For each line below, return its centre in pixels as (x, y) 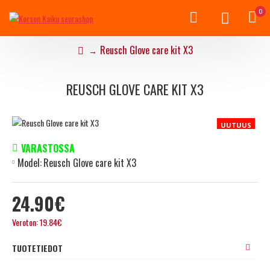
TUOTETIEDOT (37, 248)
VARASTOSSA (48, 148)
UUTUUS (236, 125)
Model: (30, 162)
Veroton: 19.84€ (37, 222)
